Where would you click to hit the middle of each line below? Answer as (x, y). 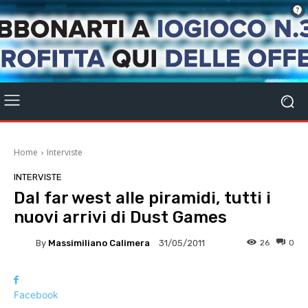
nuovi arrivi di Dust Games (120, 217)
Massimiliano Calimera (99, 243)
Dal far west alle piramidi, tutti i (142, 198)
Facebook (36, 295)
